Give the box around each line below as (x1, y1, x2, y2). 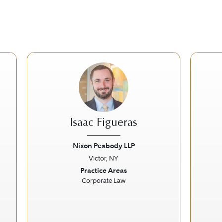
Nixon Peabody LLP (72, 141, 135, 150)
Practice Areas (80, 166, 127, 175)
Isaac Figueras (70, 118, 137, 129)
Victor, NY (89, 155, 118, 162)
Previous (34, 164, 76, 177)
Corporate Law (81, 177, 126, 184)
